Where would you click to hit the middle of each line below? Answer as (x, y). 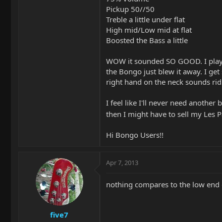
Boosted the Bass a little (147, 40)
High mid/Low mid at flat (149, 30)
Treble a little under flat (145, 19)
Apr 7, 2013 (122, 163)
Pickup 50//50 (130, 9)
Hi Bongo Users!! (135, 135)
